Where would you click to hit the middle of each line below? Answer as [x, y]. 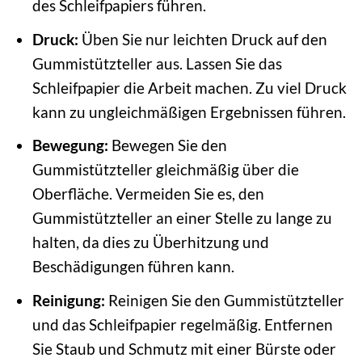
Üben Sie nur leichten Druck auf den [202, 39]
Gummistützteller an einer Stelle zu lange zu [182, 218]
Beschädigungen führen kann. [133, 267]
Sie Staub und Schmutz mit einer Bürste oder [184, 348]
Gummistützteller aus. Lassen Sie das [157, 63]
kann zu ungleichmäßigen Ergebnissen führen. [189, 112]
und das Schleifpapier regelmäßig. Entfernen [182, 324]
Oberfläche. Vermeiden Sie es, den [148, 194]
